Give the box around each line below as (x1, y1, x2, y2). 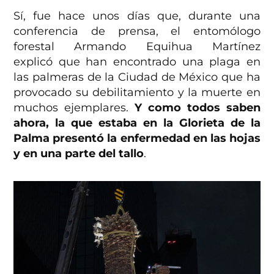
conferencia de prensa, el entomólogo (13, 24, 261, 38)
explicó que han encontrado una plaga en (13, 54, 261, 68)
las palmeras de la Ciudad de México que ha (13, 70, 261, 84)
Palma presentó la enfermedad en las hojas (13, 131, 261, 145)
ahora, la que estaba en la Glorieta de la (13, 116, 261, 130)
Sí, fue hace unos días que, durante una (13, 9, 261, 23)
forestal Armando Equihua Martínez (13, 39, 261, 53)
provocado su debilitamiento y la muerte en (13, 85, 261, 99)
